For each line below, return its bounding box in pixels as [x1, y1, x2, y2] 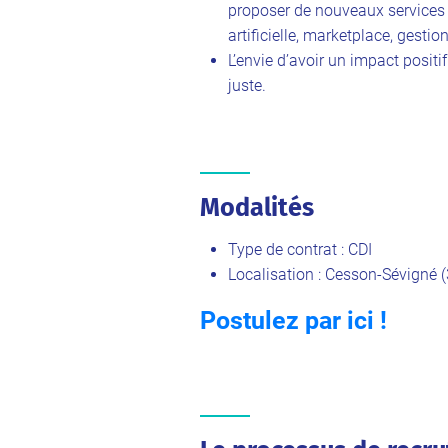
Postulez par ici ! [200, 305, 387, 335]
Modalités [200, 191, 314, 223]
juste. [228, 75, 266, 95]
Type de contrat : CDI [228, 239, 372, 259]
